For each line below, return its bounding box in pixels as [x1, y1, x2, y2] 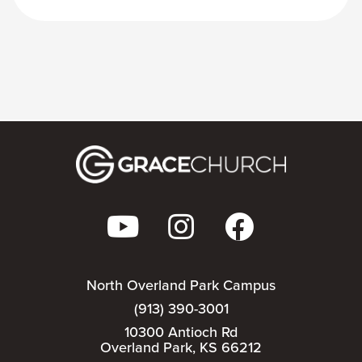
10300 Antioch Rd [124, 321, 238, 343]
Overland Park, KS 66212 [100, 336, 262, 358]
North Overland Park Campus [86, 274, 276, 296]
